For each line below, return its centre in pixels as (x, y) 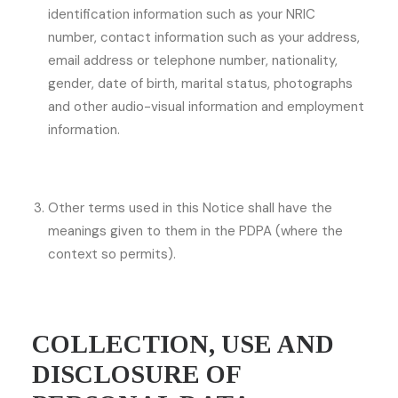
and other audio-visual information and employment (206, 107)
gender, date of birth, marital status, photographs (200, 84)
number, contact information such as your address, (204, 37)
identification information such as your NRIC (182, 14)
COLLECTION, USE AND (183, 344)
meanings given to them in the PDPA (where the (195, 231)
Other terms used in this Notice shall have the (190, 208)
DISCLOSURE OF (136, 374)
